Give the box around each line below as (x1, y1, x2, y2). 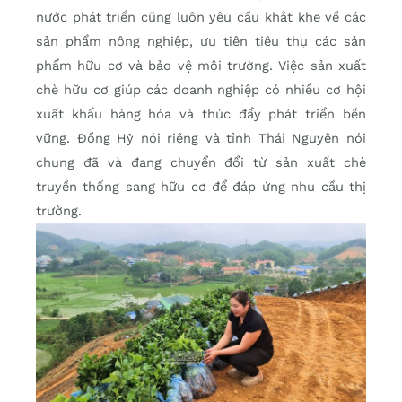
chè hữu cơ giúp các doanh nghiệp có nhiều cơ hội (36, 82, 366, 99)
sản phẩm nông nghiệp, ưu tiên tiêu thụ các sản (36, 33, 366, 50)
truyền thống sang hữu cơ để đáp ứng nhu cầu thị (36, 179, 366, 196)
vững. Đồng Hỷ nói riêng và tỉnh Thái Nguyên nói (36, 130, 366, 147)
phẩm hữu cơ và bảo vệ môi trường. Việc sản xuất (36, 57, 366, 74)
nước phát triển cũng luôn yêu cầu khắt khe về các (36, 9, 366, 26)
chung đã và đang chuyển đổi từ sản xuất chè (36, 154, 366, 171)
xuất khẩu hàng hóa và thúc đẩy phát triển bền (36, 106, 366, 123)
